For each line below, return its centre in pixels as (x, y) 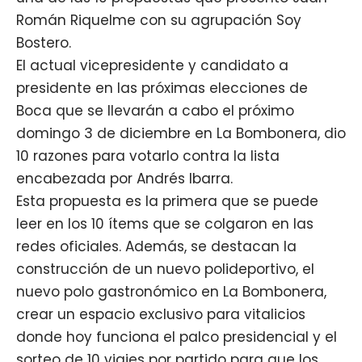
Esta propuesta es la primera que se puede (167, 201)
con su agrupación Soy (219, 20)
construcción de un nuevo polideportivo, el (165, 269)
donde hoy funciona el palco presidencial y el (177, 337)
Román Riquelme (76, 20)
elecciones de (259, 88)
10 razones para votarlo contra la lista (148, 156)
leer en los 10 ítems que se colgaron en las (165, 223)
